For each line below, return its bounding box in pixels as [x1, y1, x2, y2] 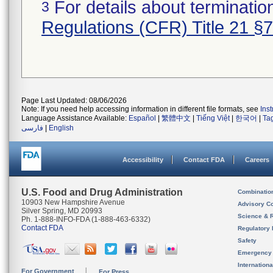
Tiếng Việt [196, 114, 230, 122]
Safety [238, 237, 257, 244]
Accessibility [122, 156, 163, 163]
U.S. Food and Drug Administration [21, 187, 183, 197]
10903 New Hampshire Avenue [21, 198, 125, 207]
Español [129, 114, 156, 122]
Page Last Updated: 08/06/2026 [21, 96, 127, 105]
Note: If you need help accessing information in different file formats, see [21, 105, 260, 113]
